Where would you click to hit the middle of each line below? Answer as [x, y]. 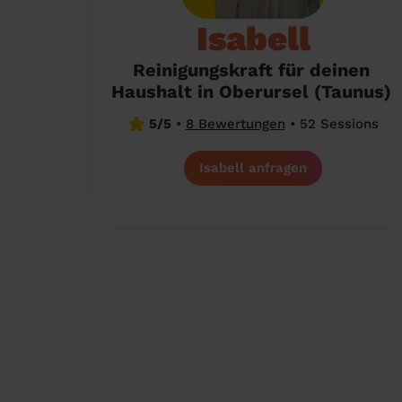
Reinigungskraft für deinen [251, 70]
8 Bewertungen [235, 124]
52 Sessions [336, 124]
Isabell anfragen [253, 168]
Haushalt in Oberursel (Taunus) [251, 92]
